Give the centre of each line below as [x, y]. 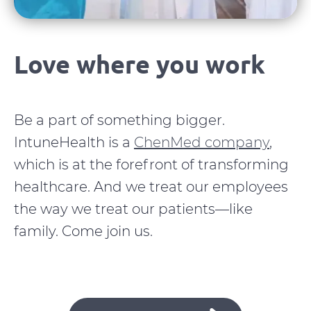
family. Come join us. [83, 231]
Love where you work [140, 64]
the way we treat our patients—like [133, 209]
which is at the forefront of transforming [151, 165]
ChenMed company [202, 142]
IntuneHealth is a [74, 142]
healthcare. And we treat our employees [151, 187]
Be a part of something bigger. [119, 120]
